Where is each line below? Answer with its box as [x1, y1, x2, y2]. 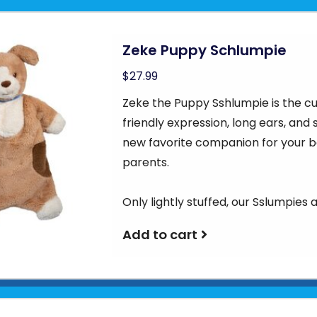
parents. [122, 154, 170, 171]
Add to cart [122, 226, 198, 243]
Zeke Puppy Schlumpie [122, 40, 287, 60]
